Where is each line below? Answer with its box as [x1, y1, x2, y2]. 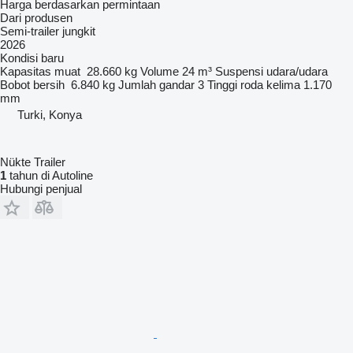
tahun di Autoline [6, 168, 93, 182]
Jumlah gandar [118, 77, 195, 91]
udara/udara [266, 64, 328, 78]
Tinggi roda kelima [207, 77, 300, 91]
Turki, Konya [17, 107, 82, 121]
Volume [140, 64, 179, 78]
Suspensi [215, 64, 263, 78]
